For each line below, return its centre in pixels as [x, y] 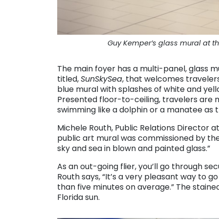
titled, [69, 79]
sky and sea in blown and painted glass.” [134, 149]
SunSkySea [101, 79]
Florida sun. [78, 197]
